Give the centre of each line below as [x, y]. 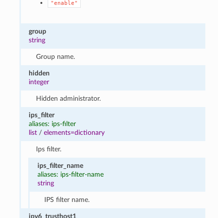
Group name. [55, 56]
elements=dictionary [74, 132]
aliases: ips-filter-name [70, 174]
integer [39, 82]
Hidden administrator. [68, 98]
